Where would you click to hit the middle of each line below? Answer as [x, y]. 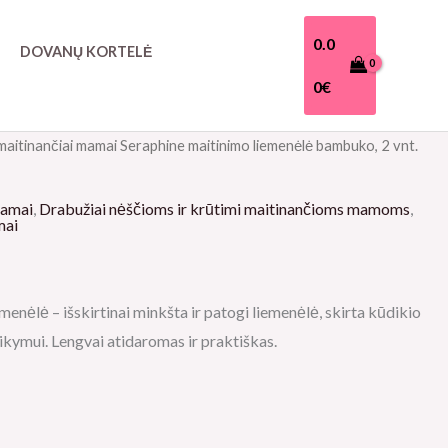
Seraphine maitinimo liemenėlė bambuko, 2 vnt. [267, 144]
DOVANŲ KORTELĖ [86, 52]
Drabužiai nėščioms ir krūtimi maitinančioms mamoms [224, 208]
